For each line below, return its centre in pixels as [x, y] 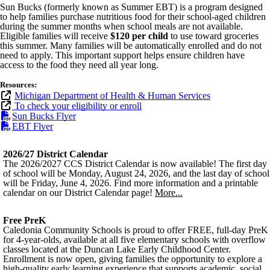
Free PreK [24, 220]
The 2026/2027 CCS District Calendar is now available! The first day [135, 164]
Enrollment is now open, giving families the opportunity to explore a [133, 259]
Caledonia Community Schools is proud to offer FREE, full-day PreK [136, 230]
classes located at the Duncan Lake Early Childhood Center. [117, 249]
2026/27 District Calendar [55, 154]
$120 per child [139, 36]
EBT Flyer [33, 126]
